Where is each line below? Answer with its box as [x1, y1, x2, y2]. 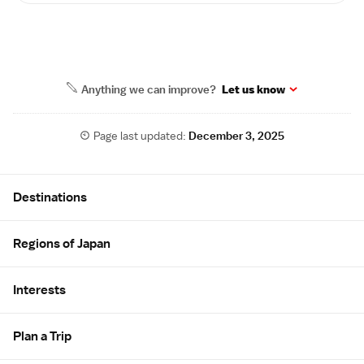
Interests [13, 282, 66, 299]
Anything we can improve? [81, 82, 219, 97]
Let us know [222, 82, 286, 97]
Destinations [13, 189, 87, 206]
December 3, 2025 [188, 128, 285, 144]
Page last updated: [93, 128, 189, 144]
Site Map [12, 172, 73, 191]
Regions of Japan [13, 236, 110, 253]
